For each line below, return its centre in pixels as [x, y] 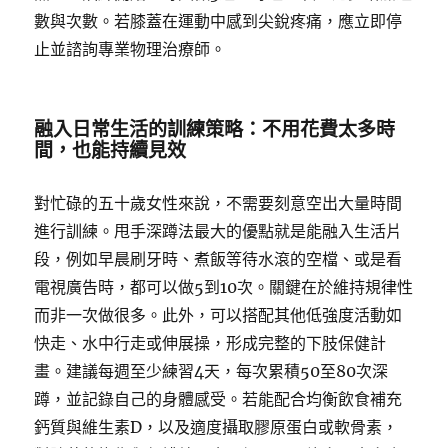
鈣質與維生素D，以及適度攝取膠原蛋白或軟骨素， [216, 427]
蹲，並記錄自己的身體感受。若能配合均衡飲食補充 [218, 399]
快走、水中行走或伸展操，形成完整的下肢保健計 [210, 343]
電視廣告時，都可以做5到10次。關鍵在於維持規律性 [224, 287]
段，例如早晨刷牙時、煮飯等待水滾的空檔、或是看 [218, 259]
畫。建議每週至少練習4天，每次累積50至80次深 [211, 371]
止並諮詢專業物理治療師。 [130, 49]
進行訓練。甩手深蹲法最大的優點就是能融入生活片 [218, 231]
